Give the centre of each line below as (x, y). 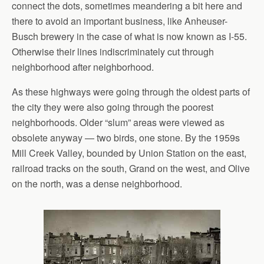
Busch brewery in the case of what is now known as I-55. (129, 37)
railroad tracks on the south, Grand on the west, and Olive (131, 169)
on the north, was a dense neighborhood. (97, 184)
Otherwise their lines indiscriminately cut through (113, 52)
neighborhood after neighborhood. (83, 67)
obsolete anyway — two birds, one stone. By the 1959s (126, 138)
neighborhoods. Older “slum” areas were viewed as (118, 123)
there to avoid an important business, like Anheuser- (120, 21)
